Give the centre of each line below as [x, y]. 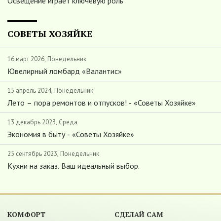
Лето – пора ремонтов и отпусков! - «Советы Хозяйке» [102, 103]
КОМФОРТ [26, 215]
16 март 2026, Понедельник [47, 59]
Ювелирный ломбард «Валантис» [65, 71]
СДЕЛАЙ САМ [139, 215]
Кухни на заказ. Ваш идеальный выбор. [74, 166]
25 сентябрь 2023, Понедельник [53, 154]
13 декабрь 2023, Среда [42, 122]
